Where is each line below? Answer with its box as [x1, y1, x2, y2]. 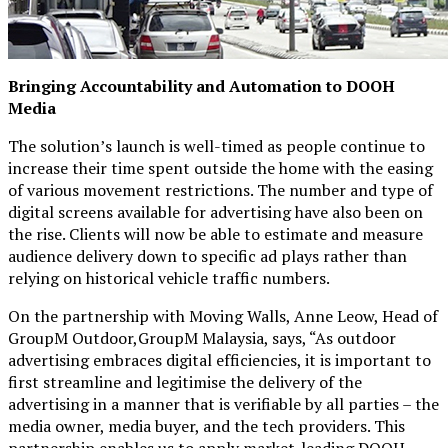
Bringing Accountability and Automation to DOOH [8, 74, 395, 97]
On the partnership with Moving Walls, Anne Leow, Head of [8, 304, 438, 327]
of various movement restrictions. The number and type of [8, 178, 433, 201]
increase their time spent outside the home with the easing [8, 156, 433, 179]
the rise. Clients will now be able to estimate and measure [8, 222, 423, 245]
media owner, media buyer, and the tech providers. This [8, 414, 405, 437]
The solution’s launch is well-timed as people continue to [8, 134, 425, 157]
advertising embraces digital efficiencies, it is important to [8, 348, 431, 371]
